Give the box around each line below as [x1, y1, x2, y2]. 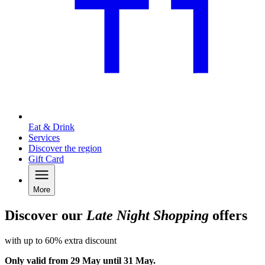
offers [209, 208, 247, 224]
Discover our [5, 208, 86, 224]
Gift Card [28, 154, 64, 164]
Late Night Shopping [86, 208, 209, 224]
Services [28, 132, 60, 143]
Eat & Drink [28, 122, 75, 132]
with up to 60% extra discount [5, 235, 117, 246]
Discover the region [28, 143, 102, 154]
